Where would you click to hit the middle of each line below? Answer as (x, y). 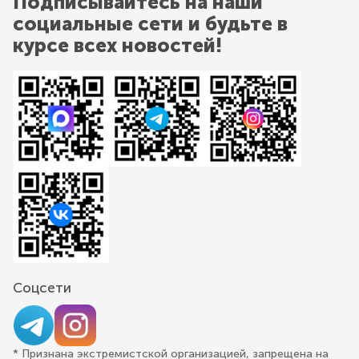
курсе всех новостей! (117, 45)
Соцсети (42, 287)
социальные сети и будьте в (150, 23)
